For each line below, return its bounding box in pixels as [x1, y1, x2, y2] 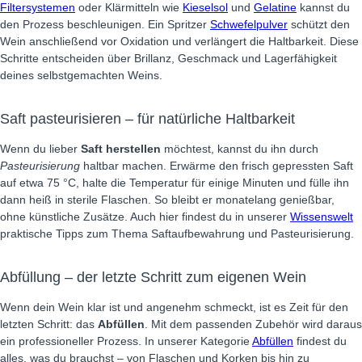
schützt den [288, 18, 350, 31]
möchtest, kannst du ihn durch [161, 142, 318, 155]
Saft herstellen [81, 142, 161, 155]
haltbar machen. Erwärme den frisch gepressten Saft [80, 159, 353, 172]
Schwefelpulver [210, 18, 288, 31]
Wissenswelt [290, 210, 353, 223]
